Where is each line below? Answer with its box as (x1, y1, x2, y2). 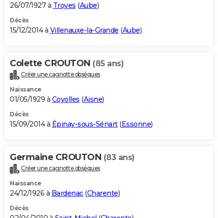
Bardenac (51, 189, 83, 198)
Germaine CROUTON (10, 152, 104, 163)
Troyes (53, 1, 76, 10)
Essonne (121, 120, 151, 129)
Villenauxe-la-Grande (50, 26, 119, 35)
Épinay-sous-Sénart (52, 120, 118, 129)
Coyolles (52, 95, 80, 104)
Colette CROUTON (10, 58, 92, 69)
